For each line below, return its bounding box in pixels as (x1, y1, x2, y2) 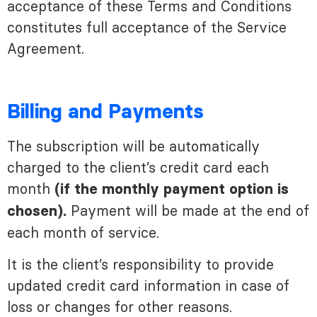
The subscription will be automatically (7, 138, 260, 156)
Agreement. (7, 40, 84, 57)
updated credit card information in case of (7, 277, 289, 294)
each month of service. (7, 224, 159, 242)
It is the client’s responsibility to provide (7, 255, 274, 273)
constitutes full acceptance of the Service (7, 18, 287, 36)
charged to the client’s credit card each (7, 159, 269, 177)
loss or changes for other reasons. (7, 298, 232, 316)
